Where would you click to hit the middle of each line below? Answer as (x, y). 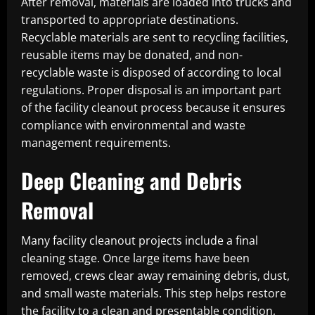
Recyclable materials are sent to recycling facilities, (155, 37)
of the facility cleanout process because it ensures (153, 108)
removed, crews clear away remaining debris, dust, (155, 276)
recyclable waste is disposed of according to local (151, 72)
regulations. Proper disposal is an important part (151, 90)
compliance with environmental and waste (133, 125)
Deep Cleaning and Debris (131, 180)
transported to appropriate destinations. (130, 20)
